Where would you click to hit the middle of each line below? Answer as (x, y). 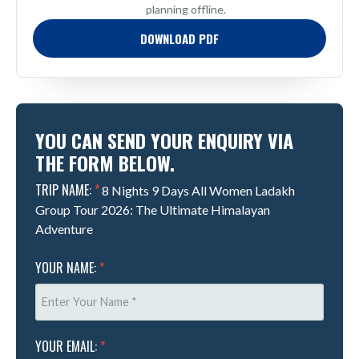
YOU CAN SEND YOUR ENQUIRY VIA (164, 141)
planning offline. (186, 10)
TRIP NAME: (65, 190)
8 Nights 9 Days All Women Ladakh (198, 191)
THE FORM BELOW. (105, 163)
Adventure (64, 229)
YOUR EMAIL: (68, 347)
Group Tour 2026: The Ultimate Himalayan (153, 210)
